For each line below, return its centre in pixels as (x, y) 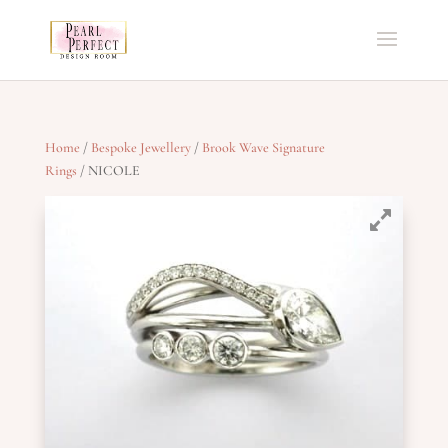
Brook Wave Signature (263, 147)
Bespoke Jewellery (140, 147)
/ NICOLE (108, 170)
